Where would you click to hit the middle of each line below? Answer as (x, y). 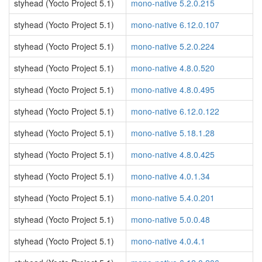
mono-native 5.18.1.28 (173, 133)
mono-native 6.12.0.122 (175, 111)
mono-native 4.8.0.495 (173, 89)
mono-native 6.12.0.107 (175, 25)
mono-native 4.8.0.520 (173, 68)
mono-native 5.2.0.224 (173, 46)
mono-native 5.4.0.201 (173, 198)
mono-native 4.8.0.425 (173, 154)
